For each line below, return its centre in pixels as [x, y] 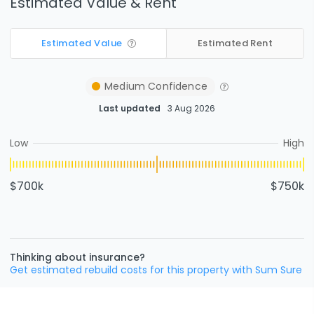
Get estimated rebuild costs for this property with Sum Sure [156, 269]
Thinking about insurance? [77, 257]
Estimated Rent [235, 43]
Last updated [130, 108]
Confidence [176, 86]
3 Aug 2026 [191, 108]
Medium [125, 86]
